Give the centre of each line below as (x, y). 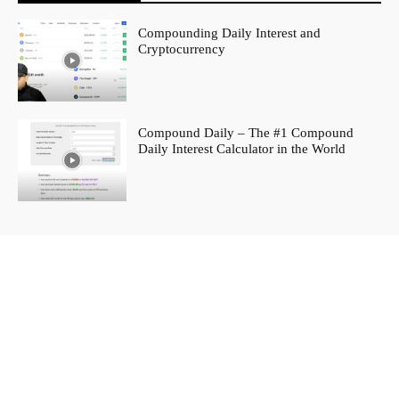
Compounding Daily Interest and (230, 33)
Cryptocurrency (182, 49)
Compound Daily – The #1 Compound (246, 132)
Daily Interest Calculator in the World (242, 148)
